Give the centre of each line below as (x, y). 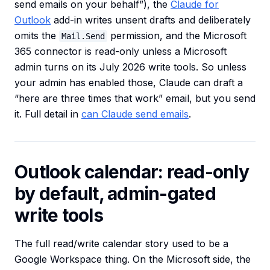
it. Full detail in (48, 114)
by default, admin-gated (115, 194)
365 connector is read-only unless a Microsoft (121, 52)
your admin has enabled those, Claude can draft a (129, 83)
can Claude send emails (135, 114)
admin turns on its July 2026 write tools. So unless (130, 67)
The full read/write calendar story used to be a (121, 244)
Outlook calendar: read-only (132, 172)
